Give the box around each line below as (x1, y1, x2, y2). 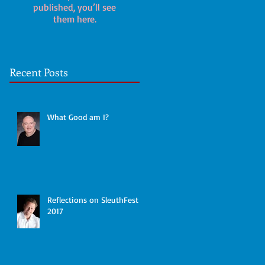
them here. (53, 13, 96, 25)
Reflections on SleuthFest (47, 195, 138, 205)
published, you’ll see (33, 1, 116, 13)
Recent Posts (9, 65, 68, 79)
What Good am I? (47, 112, 109, 122)
